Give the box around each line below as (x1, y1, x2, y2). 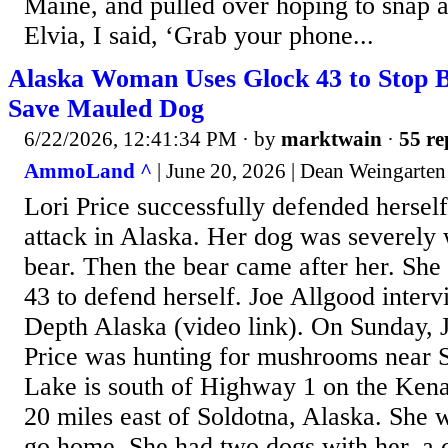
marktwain (281, 127, 382, 152)
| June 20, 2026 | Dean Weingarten (152, 158, 446, 183)
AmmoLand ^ (24, 158, 152, 183)
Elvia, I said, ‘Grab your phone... (24, 21, 374, 51)
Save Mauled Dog (8, 94, 204, 124)
